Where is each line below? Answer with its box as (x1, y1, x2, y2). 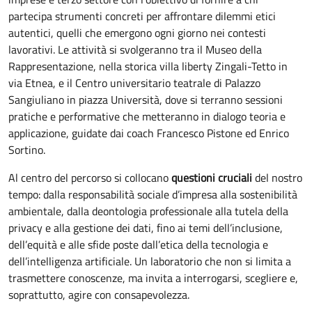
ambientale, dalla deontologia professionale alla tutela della (8, 203, 288, 219)
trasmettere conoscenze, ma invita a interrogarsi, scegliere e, (8, 270, 298, 286)
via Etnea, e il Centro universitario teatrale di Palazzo (8, 75, 260, 91)
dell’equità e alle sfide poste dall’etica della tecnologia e (8, 236, 268, 253)
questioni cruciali (171, 169, 252, 186)
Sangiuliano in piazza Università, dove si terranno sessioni (8, 91, 283, 108)
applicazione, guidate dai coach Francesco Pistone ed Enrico (8, 125, 289, 141)
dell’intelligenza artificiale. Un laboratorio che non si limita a (8, 253, 291, 270)
